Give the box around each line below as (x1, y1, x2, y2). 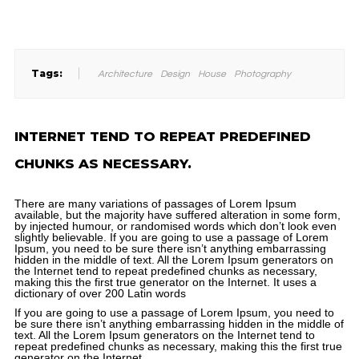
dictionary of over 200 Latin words (14, 287, 186, 300)
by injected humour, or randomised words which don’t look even (14, 220, 337, 232)
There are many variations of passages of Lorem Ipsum (14, 197, 296, 210)
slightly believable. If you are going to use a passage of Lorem (14, 231, 329, 244)
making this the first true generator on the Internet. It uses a (14, 276, 317, 288)
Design (159, 69, 190, 79)
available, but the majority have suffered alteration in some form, (14, 208, 341, 221)
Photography (233, 69, 291, 79)
